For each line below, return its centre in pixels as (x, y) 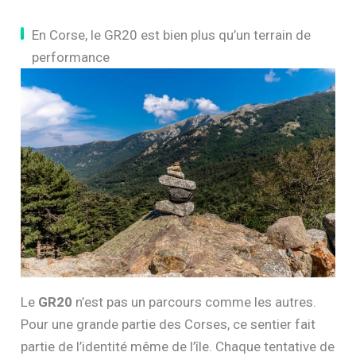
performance (71, 57)
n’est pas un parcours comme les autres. (195, 302)
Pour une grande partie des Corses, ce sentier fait (168, 325)
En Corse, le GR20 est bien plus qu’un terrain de (172, 35)
